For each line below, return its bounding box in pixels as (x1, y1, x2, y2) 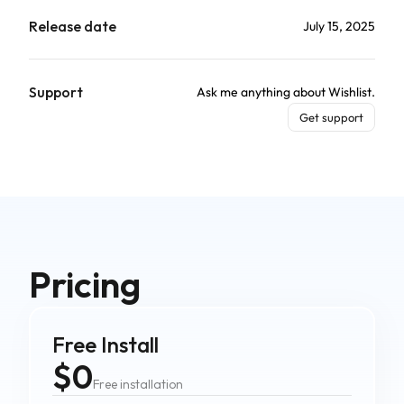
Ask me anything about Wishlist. (197, 84, 375, 101)
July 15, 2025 (303, 18, 375, 35)
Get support (299, 110, 363, 125)
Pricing (29, 262, 141, 308)
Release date (29, 17, 116, 36)
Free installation (93, 376, 183, 393)
